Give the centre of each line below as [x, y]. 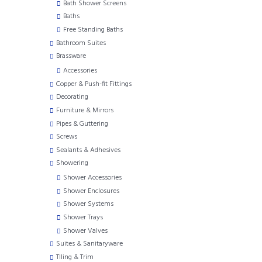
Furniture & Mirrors [85, 110]
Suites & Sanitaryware [89, 244]
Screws [67, 137]
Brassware [71, 56]
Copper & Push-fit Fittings [94, 84]
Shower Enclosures [91, 191]
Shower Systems [88, 204]
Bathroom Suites [81, 43]
